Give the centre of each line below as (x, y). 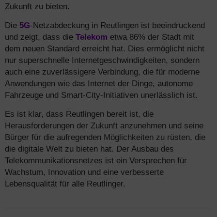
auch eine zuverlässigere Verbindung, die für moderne (102, 72)
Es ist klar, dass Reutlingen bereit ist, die (79, 114)
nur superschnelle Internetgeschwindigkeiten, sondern (102, 60)
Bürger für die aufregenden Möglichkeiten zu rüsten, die (105, 137)
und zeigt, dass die (40, 37)
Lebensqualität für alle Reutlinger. (65, 184)
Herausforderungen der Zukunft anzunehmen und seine (104, 125)
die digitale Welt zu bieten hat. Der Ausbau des (89, 149)
